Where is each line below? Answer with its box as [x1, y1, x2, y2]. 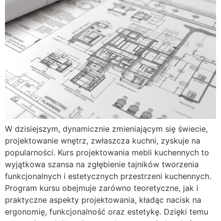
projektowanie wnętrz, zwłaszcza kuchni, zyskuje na [5, 135, 200, 146]
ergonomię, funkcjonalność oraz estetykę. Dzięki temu [5, 206, 208, 217]
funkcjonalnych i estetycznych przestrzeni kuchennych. [5, 171, 211, 181]
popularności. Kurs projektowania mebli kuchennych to [5, 147, 209, 157]
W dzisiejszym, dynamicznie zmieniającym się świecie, [5, 123, 208, 134]
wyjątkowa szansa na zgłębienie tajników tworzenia [5, 159, 199, 169]
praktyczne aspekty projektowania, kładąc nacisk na [5, 194, 201, 205]
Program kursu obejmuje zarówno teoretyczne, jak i [5, 183, 198, 193]
